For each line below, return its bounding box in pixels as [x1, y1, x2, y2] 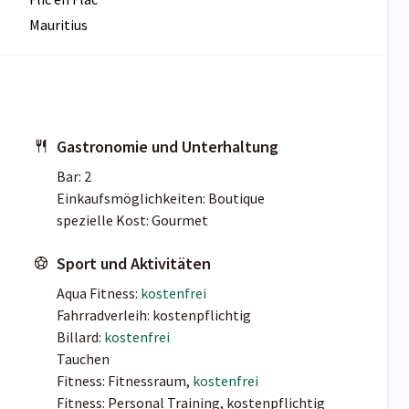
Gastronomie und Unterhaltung [57, 136, 278, 158]
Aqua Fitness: [57, 284, 141, 303]
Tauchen [57, 350, 110, 369]
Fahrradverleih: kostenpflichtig [57, 306, 251, 325]
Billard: [57, 328, 104, 347]
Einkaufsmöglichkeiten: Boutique [57, 189, 265, 208]
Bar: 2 [57, 167, 91, 186]
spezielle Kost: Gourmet [57, 211, 208, 230]
